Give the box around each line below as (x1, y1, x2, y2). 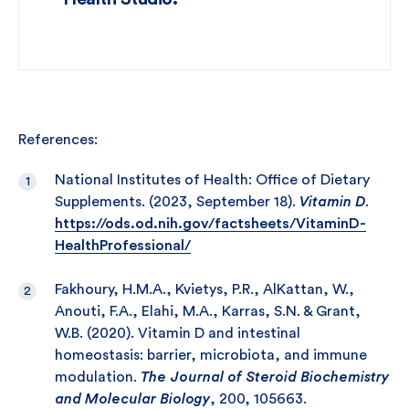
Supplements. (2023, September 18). (55, 194, 299, 209)
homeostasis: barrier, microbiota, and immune (55, 348, 367, 362)
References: (18, 132, 98, 147)
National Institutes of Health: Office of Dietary (55, 173, 370, 187)
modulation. (55, 370, 141, 384)
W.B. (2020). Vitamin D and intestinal (55, 326, 300, 341)
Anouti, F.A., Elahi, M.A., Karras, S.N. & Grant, (55, 304, 361, 319)
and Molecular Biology (55, 392, 210, 406)
